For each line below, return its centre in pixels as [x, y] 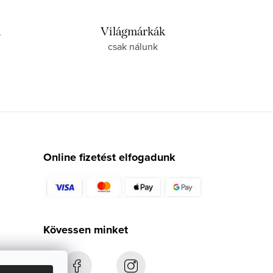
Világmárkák [133, 32]
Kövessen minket [85, 230]
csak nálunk [133, 47]
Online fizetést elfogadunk [109, 158]
